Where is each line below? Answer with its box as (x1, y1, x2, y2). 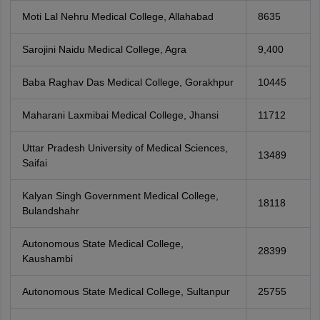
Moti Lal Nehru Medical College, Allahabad (21, 11, 214, 22)
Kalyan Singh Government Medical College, (21, 190, 219, 201)
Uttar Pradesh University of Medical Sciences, (21, 142, 228, 154)
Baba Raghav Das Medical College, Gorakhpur (21, 76, 234, 88)
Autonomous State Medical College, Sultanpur (21, 286, 230, 297)
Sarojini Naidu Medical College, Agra (21, 44, 186, 55)
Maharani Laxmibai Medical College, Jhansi (21, 109, 219, 121)
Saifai (21, 157, 47, 169)
